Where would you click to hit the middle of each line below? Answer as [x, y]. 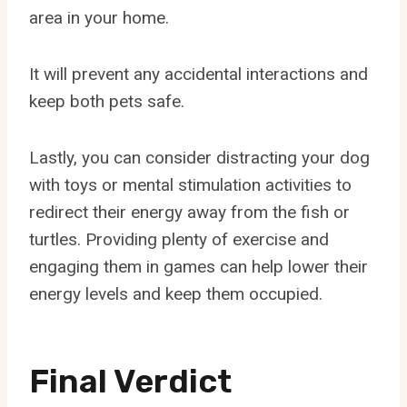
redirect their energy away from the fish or [189, 212]
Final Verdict [130, 381]
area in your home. [99, 17]
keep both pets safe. [107, 101]
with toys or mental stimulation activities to [190, 184]
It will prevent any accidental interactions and [199, 74]
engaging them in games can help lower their [199, 266]
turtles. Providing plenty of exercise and [179, 239]
